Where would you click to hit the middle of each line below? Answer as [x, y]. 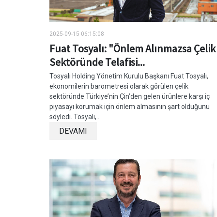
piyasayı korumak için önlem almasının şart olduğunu [130, 106]
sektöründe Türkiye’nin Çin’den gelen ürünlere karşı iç [130, 96]
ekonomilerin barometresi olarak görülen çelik [119, 86]
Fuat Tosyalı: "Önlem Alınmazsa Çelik [132, 48]
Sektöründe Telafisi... [97, 62]
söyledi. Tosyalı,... [75, 116]
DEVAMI [73, 131]
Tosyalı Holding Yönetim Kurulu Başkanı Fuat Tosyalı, [129, 76]
